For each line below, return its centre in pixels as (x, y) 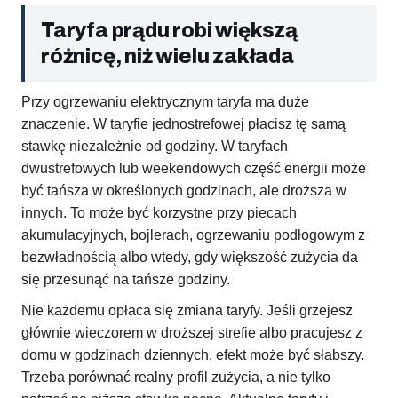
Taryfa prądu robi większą (169, 31)
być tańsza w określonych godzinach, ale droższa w (184, 191)
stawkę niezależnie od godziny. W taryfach (155, 147)
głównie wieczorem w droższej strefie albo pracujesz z (192, 333)
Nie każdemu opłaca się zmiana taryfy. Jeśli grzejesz (187, 311)
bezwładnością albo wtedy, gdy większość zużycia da (190, 258)
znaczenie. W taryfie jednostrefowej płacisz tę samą (183, 124)
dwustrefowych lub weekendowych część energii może (194, 169)
